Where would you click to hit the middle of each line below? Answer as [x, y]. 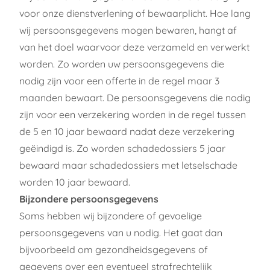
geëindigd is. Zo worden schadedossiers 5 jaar [122, 148]
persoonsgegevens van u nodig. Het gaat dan [121, 232]
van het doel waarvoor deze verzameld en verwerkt [134, 47]
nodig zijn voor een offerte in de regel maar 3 [119, 80]
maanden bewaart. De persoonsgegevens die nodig [135, 97]
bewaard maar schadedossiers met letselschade [128, 165]
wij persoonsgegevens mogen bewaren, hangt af [128, 30]
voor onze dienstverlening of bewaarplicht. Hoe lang [135, 13]
